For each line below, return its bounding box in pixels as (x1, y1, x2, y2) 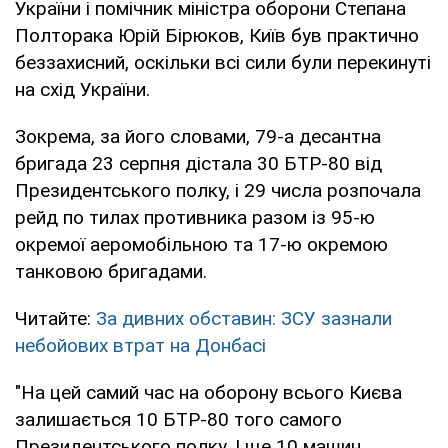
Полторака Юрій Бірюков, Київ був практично (15, 23, 419, 47)
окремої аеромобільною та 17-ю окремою (15, 232, 388, 256)
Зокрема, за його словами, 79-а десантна (15, 124, 381, 148)
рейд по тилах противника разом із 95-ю (15, 205, 375, 229)
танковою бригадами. (15, 259, 207, 283)
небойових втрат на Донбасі (15, 333, 266, 357)
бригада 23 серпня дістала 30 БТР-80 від (15, 151, 382, 175)
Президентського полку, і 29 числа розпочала (15, 178, 421, 202)
